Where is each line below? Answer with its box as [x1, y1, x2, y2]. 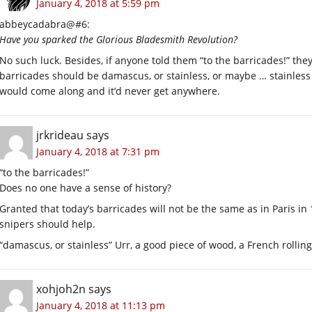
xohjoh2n [36, 281, 86, 297]
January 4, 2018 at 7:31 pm [36, 144, 159, 158]
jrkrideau [36, 127, 84, 143]
